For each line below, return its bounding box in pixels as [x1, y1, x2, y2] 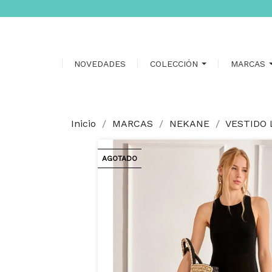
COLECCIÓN [150, 59, 201, 69]
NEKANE [169, 118, 209, 129]
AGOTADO [102, 154, 137, 163]
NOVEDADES [74, 59, 126, 69]
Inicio [71, 118, 96, 129]
